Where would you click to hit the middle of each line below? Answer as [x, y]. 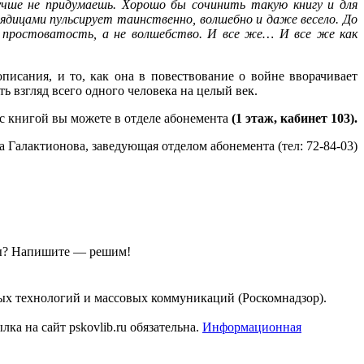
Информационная [252, 327]
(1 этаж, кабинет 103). [295, 118]
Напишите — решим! [71, 251]
